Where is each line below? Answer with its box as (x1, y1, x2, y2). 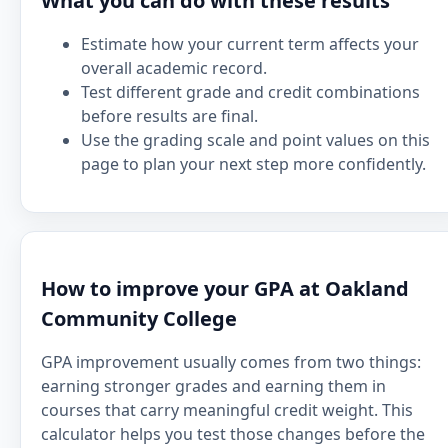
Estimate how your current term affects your (81, 33, 419, 55)
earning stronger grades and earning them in (41, 375, 386, 397)
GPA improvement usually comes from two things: (41, 351, 421, 373)
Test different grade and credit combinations (81, 81, 420, 103)
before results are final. (81, 105, 258, 127)
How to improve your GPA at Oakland (41, 275, 409, 302)
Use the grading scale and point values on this (81, 129, 430, 151)
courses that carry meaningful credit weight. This (41, 399, 413, 421)
